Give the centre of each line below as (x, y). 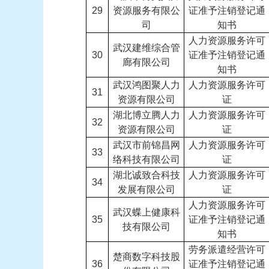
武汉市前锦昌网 (146, 145)
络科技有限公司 (146, 159)
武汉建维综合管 (146, 48)
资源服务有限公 (146, 11)
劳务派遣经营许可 (227, 249)
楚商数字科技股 (146, 257)
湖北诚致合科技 (146, 175)
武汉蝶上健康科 (146, 212)
